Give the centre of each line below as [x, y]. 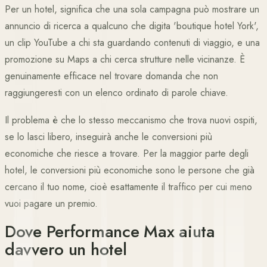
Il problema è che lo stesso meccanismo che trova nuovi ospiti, [131, 120]
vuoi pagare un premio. [51, 204]
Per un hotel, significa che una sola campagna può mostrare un [132, 9]
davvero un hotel [66, 249]
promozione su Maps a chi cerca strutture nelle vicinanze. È [125, 59]
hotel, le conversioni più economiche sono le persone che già [130, 170]
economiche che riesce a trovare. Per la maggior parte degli [127, 153]
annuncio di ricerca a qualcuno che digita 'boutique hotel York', [132, 26]
